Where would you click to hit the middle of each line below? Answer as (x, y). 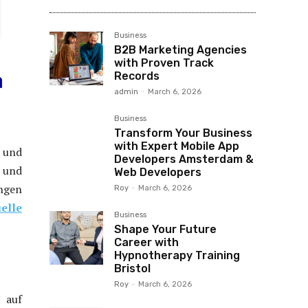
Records (137, 76)
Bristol (132, 268)
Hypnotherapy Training (177, 255)
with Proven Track (164, 63)
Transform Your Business (183, 133)
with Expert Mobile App (177, 146)
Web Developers (158, 172)
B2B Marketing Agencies (180, 50)
